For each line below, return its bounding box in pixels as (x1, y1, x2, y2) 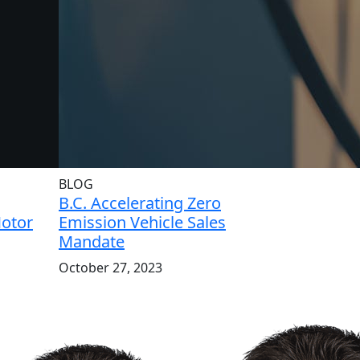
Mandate (59, 231, 125, 252)
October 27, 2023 (59, 259, 162, 276)
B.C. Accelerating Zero (59, 192, 221, 214)
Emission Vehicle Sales (59, 211, 226, 233)
